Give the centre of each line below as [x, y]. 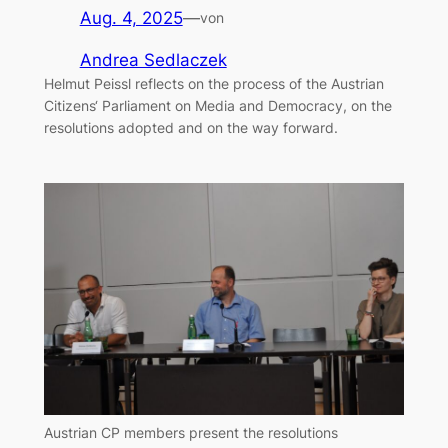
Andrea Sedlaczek [153, 60]
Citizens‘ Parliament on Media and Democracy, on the [217, 106]
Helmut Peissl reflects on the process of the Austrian [213, 84]
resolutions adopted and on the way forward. [190, 128]
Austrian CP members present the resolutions [190, 433]
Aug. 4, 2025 [131, 17]
